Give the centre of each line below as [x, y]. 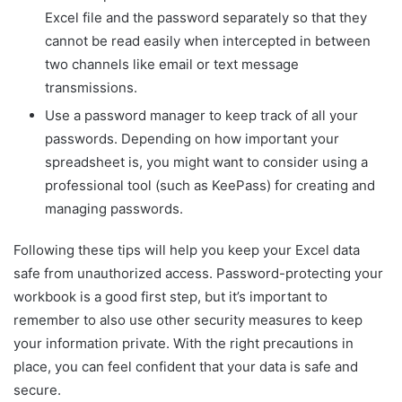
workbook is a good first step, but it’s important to [170, 297]
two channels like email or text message [172, 65]
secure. [37, 390]
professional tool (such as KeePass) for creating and [210, 186]
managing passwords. [114, 209]
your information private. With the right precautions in [184, 344]
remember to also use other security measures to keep [188, 320]
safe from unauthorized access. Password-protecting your [198, 274]
